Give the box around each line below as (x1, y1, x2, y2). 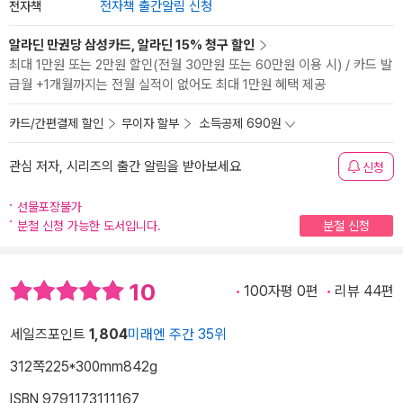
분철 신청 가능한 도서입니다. (17, 219, 161, 233)
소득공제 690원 (200, 116, 282, 130)
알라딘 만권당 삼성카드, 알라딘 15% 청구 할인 (9, 37, 255, 53)
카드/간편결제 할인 (9, 116, 103, 130)
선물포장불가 (17, 200, 82, 214)
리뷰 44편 (335, 282, 394, 300)
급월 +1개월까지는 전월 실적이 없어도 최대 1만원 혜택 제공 (9, 76, 326, 93)
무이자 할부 (121, 116, 179, 130)
